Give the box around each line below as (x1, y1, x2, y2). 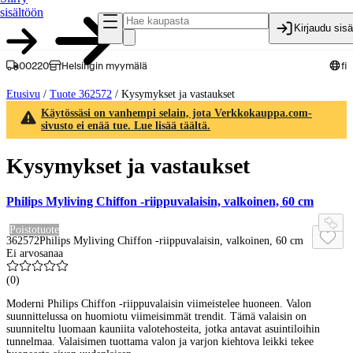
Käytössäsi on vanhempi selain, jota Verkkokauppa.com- (41, 107, 312, 119)
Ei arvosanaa (6, 247, 63, 259)
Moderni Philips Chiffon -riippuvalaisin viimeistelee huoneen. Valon (6, 297, 311, 310)
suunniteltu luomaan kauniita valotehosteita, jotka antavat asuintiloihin (6, 322, 320, 335)
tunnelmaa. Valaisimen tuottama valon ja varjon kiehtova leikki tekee (6, 335, 314, 347)
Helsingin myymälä (61, 61, 147, 71)
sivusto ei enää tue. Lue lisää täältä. (41, 120, 210, 132)
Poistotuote (9, 223, 59, 236)
